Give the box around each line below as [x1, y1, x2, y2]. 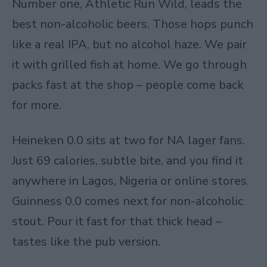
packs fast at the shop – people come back [12, 76, 244, 93]
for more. [12, 97, 61, 113]
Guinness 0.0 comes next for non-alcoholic [12, 193, 243, 209]
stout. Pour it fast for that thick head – [12, 213, 222, 229]
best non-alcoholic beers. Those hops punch [12, 15, 253, 32]
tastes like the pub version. [12, 234, 160, 250]
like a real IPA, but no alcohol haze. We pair [12, 36, 247, 52]
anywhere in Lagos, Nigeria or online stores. [12, 173, 249, 189]
